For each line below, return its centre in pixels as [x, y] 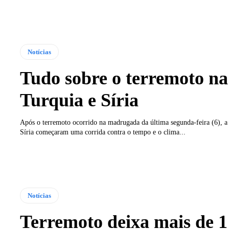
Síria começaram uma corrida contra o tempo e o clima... [102, 132]
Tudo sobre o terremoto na [124, 78]
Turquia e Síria [79, 100]
